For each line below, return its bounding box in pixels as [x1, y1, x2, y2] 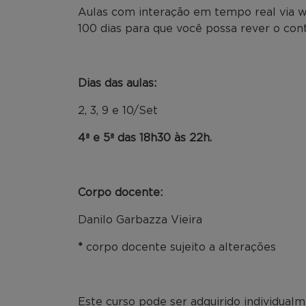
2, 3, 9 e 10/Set [78, 105, 158, 116]
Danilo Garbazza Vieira [78, 214, 202, 225]
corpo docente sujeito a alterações [86, 241, 276, 253]
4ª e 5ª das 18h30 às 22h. [78, 132, 212, 143]
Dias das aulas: [78, 77, 156, 89]
